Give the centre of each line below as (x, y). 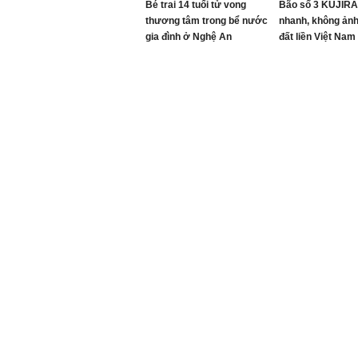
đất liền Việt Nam (317, 37)
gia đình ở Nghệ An (189, 37)
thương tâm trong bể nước (207, 21)
